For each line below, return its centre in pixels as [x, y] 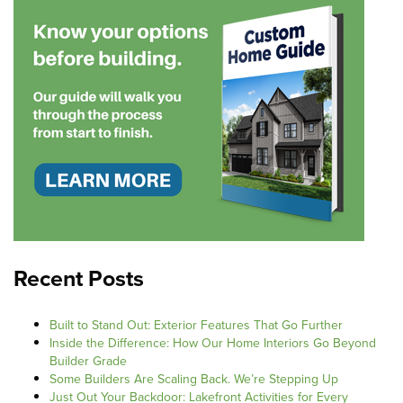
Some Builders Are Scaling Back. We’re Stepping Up [194, 380]
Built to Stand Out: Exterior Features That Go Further [196, 326]
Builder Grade [88, 362]
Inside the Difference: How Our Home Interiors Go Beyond [213, 344]
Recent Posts [79, 279]
